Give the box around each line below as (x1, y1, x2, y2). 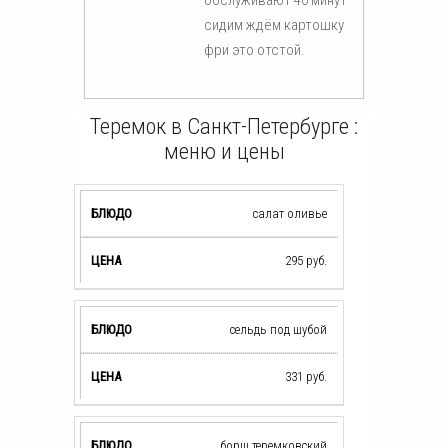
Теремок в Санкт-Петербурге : (90, 112, 358, 139)
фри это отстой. (204, 40, 305, 59)
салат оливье (253, 205, 327, 221)
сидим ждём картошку (204, 15, 344, 34)
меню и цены (163, 137, 285, 164)
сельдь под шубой (230, 321, 327, 337)
